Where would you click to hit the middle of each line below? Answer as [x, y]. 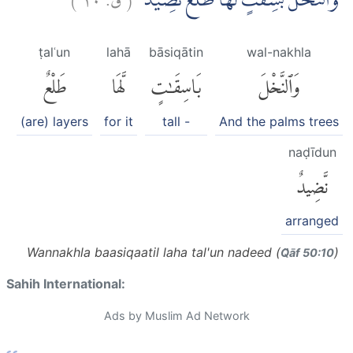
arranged [312, 221]
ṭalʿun [54, 52]
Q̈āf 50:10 [307, 253]
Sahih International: [66, 284]
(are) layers [54, 121]
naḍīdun [312, 152]
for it [119, 121]
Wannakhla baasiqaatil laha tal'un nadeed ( [154, 253]
